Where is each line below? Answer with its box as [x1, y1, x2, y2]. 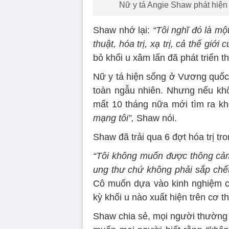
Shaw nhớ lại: [93, 25, 153, 35]
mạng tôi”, [93, 112, 134, 123]
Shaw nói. [134, 112, 177, 123]
